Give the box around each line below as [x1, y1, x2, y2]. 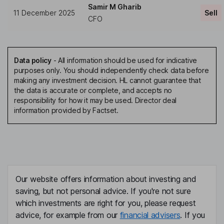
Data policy [14, 56, 51, 65]
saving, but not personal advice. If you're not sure [15, 186, 191, 196]
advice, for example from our [15, 210, 120, 220]
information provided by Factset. [14, 106, 118, 115]
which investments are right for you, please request [15, 198, 196, 208]
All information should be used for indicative [57, 56, 197, 65]
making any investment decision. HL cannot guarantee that [14, 76, 201, 85]
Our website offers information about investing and [15, 174, 196, 184]
